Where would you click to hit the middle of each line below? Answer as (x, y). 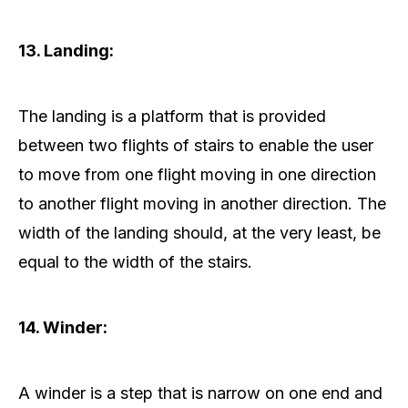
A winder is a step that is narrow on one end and (200, 393)
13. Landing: (66, 51)
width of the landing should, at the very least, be (199, 233)
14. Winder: (63, 328)
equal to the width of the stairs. (135, 262)
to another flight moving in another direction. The (202, 204)
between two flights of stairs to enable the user (196, 146)
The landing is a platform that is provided (172, 117)
